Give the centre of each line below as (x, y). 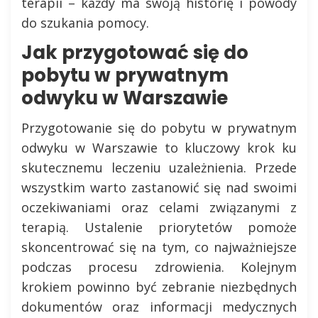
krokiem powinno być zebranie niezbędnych (159, 286)
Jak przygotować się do (135, 52)
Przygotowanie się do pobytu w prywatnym (159, 127)
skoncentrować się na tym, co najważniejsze (159, 247)
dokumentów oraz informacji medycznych (159, 306)
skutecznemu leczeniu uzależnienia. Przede (159, 167)
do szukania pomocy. (85, 22)
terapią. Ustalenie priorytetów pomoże (159, 227)
